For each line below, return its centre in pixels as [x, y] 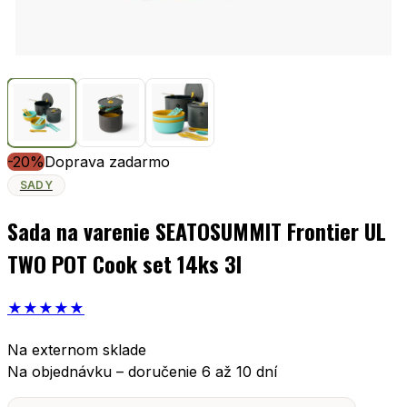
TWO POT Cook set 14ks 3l [124, 263]
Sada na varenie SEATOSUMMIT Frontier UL [197, 230]
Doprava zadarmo [107, 161]
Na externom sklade [77, 350]
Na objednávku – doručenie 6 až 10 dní [142, 372]
